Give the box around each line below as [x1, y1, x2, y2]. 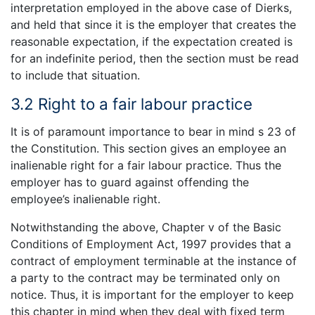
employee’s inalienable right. [11, 191, 160, 206]
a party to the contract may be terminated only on [11, 270, 280, 285]
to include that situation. [11, 68, 140, 83]
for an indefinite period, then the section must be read [11, 51, 299, 66]
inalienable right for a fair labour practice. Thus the [11, 157, 281, 172]
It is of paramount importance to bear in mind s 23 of [11, 124, 296, 139]
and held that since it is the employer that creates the [11, 18, 296, 32]
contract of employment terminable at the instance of [11, 253, 297, 268]
